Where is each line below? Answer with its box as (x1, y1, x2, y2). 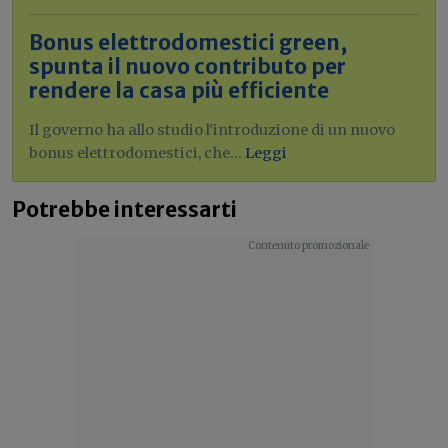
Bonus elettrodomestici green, (29, 29, 347, 56)
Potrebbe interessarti (12, 196, 237, 223)
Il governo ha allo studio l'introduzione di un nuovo (29, 120, 395, 139)
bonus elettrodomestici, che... (29, 143, 245, 162)
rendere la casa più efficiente (29, 77, 329, 104)
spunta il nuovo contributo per (29, 53, 346, 80)
